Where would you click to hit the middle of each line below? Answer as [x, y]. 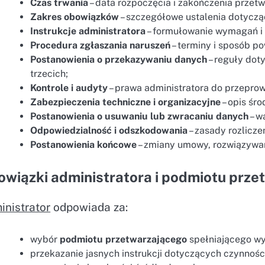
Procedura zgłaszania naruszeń [101, 46]
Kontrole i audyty [69, 88]
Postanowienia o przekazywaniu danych [119, 60]
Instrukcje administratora [88, 31]
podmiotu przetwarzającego [124, 239]
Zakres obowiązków [75, 17]
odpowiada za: [89, 207]
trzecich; [49, 74]
